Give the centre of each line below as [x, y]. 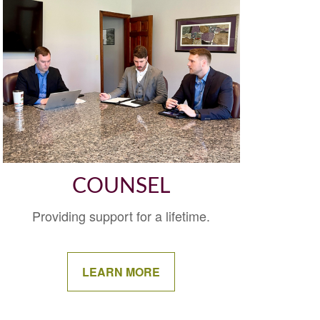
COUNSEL [121, 186]
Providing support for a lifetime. [121, 215]
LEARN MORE [121, 271]
